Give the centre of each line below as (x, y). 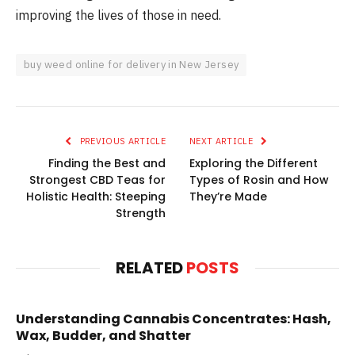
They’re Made (228, 197)
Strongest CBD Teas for (97, 180)
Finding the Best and (107, 164)
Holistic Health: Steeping (96, 197)
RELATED (151, 268)
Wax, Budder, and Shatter (103, 336)
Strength (141, 214)
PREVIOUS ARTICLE (121, 141)
